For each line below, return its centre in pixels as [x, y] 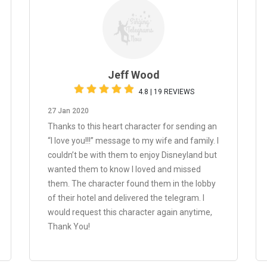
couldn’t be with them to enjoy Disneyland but [132, 155]
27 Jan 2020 [68, 111]
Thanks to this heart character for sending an [132, 126]
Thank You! [69, 226]
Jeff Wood [133, 75]
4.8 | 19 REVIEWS [166, 92]
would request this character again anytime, [130, 212]
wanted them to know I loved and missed [124, 169]
